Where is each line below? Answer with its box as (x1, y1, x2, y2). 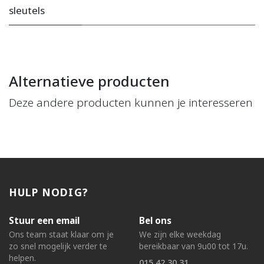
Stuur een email (9, 214, 80, 227)
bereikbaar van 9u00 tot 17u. (139, 240, 248, 252)
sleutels (9, 4, 45, 18)
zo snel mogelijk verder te (9, 240, 107, 252)
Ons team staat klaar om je (9, 229, 114, 240)
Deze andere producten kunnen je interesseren (9, 95, 253, 111)
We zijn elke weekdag (139, 229, 221, 240)
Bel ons (139, 214, 171, 227)
